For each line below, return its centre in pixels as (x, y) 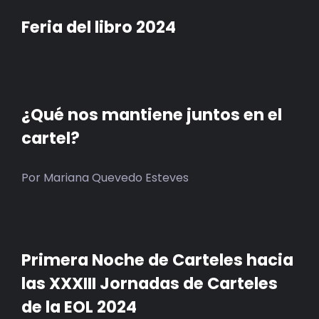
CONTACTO (277, 167)
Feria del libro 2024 (99, 27)
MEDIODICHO (272, 85)
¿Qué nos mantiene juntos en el (152, 114)
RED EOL (282, 45)
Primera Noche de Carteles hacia (157, 260)
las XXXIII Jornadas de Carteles (150, 283)
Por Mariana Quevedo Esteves (105, 177)
